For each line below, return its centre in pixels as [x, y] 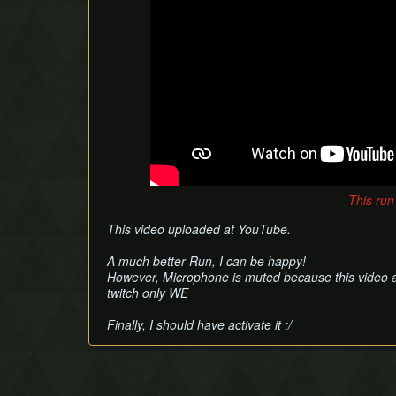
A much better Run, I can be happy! [206, 261]
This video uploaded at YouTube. [199, 229]
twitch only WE [148, 293]
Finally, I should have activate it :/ [199, 324]
